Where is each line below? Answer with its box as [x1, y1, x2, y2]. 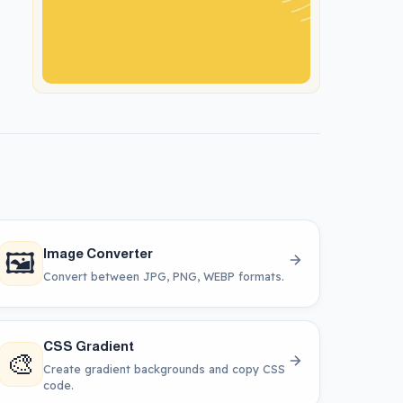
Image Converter [42, 245, 153, 261]
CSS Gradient [42, 337, 134, 354]
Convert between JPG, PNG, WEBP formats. [42, 268, 284, 283]
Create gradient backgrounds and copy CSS [42, 361, 285, 376]
